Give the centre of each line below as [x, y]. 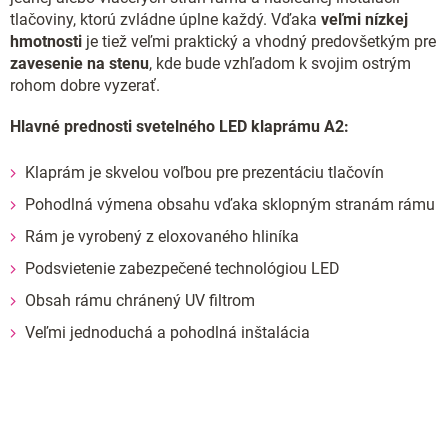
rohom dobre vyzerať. [85, 85]
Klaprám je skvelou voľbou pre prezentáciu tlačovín [204, 172]
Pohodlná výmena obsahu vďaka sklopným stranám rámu [230, 204]
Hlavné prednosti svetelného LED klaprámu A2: [179, 126]
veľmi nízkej [364, 19]
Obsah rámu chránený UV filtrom [140, 300]
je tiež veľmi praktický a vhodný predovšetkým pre [259, 41]
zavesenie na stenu [79, 63]
